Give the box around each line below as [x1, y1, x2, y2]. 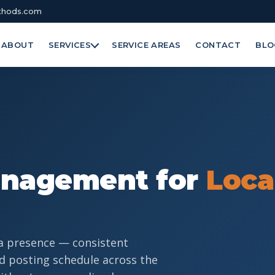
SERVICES [48, 39, 91, 50]
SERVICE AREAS [112, 39, 181, 50]
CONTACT [195, 39, 241, 50]
